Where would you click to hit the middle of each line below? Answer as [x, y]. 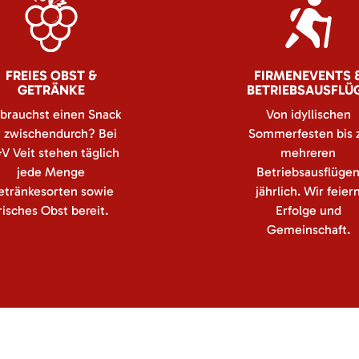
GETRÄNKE [51, 90]
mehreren [308, 153]
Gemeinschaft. [308, 230]
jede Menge [51, 172]
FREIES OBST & [51, 75]
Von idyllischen [308, 114]
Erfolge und [308, 210]
